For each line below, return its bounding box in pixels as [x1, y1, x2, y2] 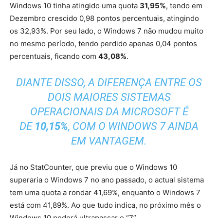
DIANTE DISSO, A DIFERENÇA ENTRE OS [16, 76, 202, 89]
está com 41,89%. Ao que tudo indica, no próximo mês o [10, 200, 201, 210]
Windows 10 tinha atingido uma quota [10, 1, 140, 11]
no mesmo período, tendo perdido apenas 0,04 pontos [10, 39, 197, 49]
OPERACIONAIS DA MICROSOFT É [30, 106, 188, 118]
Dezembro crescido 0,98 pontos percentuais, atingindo [10, 14, 199, 23]
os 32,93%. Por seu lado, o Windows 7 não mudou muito [10, 26, 203, 36]
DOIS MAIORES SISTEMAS [47, 91, 171, 104]
